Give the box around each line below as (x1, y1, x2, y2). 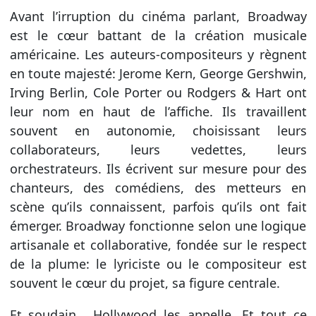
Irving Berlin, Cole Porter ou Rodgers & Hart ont (9, 83, 307, 101)
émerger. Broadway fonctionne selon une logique (9, 217, 307, 234)
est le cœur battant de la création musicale (9, 26, 307, 44)
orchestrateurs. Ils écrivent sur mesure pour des (9, 159, 307, 177)
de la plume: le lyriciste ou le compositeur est (9, 255, 307, 272)
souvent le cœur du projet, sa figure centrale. (9, 274, 280, 291)
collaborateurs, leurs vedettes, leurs (9, 140, 307, 158)
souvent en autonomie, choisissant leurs (9, 121, 307, 139)
